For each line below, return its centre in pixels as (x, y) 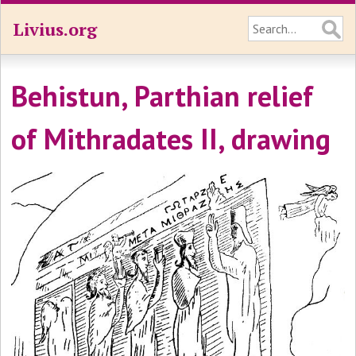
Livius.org (55, 29)
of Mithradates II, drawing (171, 139)
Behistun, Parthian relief (163, 96)
